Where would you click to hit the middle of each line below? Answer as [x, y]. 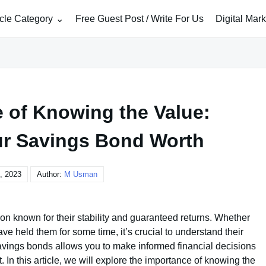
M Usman [81, 174]
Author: [50, 174]
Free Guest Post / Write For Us [140, 18]
